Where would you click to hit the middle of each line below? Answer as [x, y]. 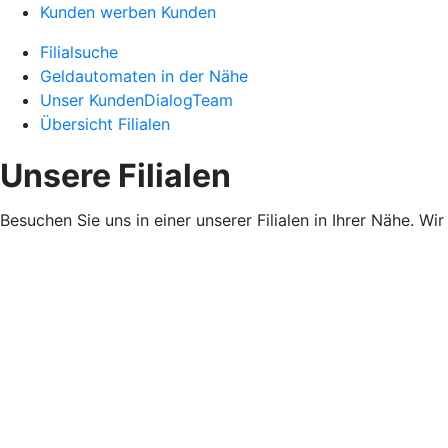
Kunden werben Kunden [128, 12]
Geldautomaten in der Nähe [144, 76]
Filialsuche [79, 52]
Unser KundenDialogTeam [136, 100]
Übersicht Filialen [105, 124]
